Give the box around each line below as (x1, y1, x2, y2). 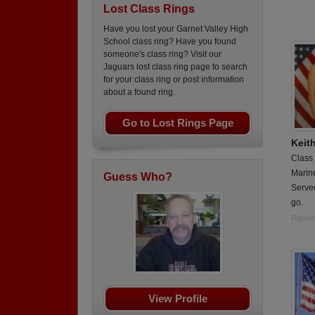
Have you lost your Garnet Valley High (103, 24, 248, 34)
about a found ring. (103, 87, 175, 97)
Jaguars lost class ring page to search (103, 62, 247, 72)
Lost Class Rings (103, 3, 195, 15)
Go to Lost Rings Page (122, 117, 233, 129)
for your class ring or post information (103, 75, 244, 84)
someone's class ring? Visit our (103, 49, 221, 59)
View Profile (148, 292, 207, 304)
